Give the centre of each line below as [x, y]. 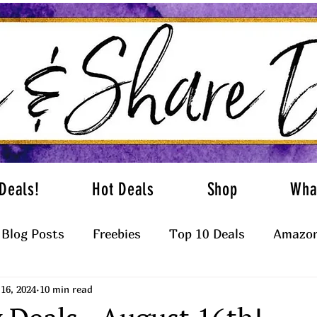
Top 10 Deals [207, 234]
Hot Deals [123, 189]
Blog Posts [33, 234]
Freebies [117, 234]
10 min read [66, 289]
